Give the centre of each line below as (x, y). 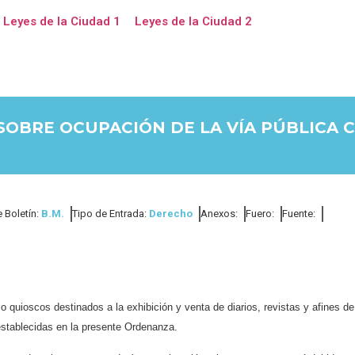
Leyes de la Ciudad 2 (193, 21)
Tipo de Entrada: (111, 214)
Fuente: (299, 214)
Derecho (171, 214)
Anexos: (219, 214)
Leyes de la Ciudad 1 (61, 21)
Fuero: (260, 214)
